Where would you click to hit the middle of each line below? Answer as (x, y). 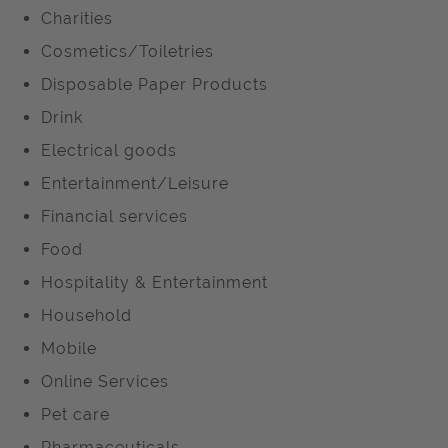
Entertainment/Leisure (135, 183)
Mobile (69, 348)
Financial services (114, 216)
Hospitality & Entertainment (154, 282)
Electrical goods (109, 150)
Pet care (75, 414)
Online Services (105, 381)
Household (86, 315)
